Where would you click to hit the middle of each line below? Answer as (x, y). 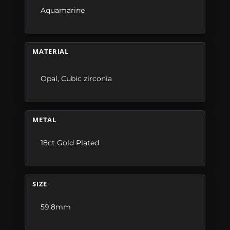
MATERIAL (51, 51)
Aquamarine (63, 10)
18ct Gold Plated (70, 142)
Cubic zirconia (87, 78)
